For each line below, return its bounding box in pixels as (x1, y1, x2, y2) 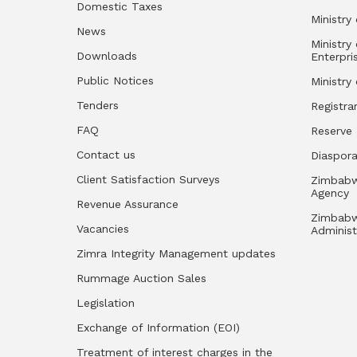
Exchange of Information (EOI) (76, 321, 240, 335)
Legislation (76, 296, 135, 310)
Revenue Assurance (76, 198, 178, 211)
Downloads (76, 49, 137, 63)
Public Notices (76, 74, 154, 88)
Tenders (76, 99, 119, 112)
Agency (311, 186, 349, 200)
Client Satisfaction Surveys (76, 173, 220, 186)
